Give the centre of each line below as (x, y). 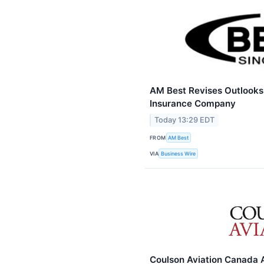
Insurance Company (193, 104)
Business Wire (179, 154)
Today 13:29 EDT (185, 120)
